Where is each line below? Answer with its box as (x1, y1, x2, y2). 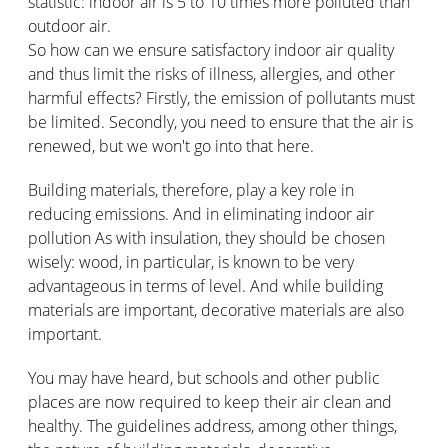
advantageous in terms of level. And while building (28, 274, 383, 297)
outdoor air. (28, 14, 111, 37)
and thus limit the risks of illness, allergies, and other (28, 62, 395, 85)
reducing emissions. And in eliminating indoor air (28, 202, 374, 225)
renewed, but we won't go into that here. (28, 134, 314, 157)
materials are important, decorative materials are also (28, 298, 404, 321)
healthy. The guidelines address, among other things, (28, 414, 397, 437)
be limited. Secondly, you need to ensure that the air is (28, 110, 413, 133)
